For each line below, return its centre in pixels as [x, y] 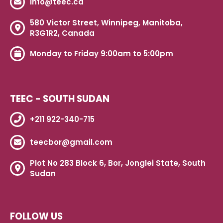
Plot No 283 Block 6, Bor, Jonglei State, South [118, 163]
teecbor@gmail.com [71, 142]
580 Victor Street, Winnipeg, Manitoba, [106, 22]
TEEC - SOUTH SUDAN [60, 99]
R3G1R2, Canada [62, 33]
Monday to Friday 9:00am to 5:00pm [102, 54]
